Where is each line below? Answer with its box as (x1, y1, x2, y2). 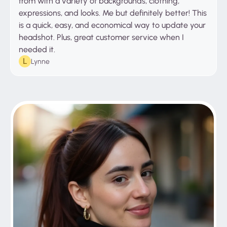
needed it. (19, 44, 55, 55)
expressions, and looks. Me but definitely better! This (19, 8, 207, 18)
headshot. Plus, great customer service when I (19, 32, 184, 43)
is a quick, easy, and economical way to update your (19, 20, 206, 30)
